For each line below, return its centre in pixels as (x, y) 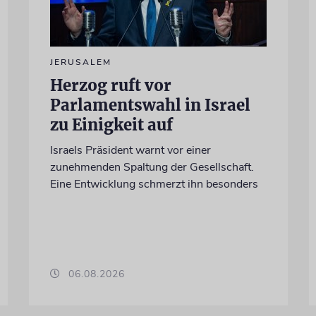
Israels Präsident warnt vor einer (130, 151)
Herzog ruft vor (110, 86)
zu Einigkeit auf (111, 125)
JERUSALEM (80, 62)
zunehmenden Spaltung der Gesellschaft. (152, 168)
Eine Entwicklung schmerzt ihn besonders (154, 184)
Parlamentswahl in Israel (150, 105)
